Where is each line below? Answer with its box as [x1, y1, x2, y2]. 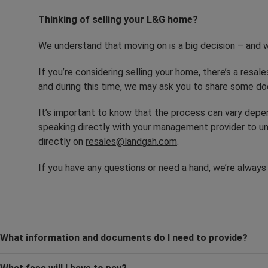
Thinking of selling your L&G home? [38, 13, 198, 25]
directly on [38, 135, 86, 147]
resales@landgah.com [86, 135, 177, 147]
